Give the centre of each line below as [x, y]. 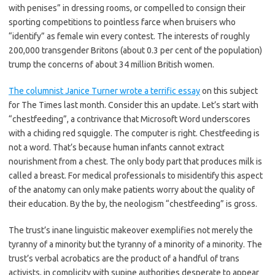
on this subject [229, 91]
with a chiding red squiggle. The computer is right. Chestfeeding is [134, 133]
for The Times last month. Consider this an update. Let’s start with [134, 105]
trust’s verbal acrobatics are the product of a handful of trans [124, 258]
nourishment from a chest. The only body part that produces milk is [135, 161]
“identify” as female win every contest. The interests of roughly [129, 36]
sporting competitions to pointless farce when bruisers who [122, 22]
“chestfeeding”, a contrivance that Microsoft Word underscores [130, 119]
